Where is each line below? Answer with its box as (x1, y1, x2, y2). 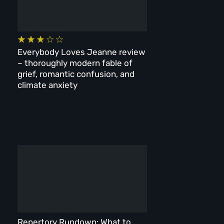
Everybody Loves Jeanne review (17, 46, 145, 57)
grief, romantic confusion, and (17, 68, 134, 79)
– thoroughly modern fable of (17, 57, 132, 68)
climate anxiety (17, 79, 77, 90)
